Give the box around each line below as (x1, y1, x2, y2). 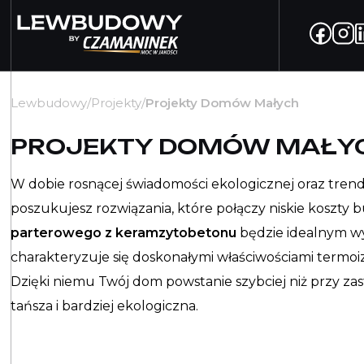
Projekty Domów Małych (145, 95, 300, 111)
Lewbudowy (11, 95, 88, 111)
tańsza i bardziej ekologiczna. (11, 298, 199, 314)
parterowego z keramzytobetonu (11, 225, 237, 241)
